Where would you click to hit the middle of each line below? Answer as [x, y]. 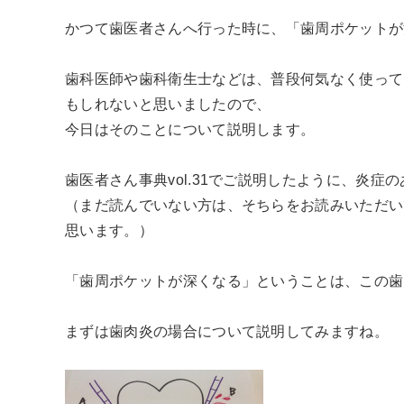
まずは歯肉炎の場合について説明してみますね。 [227, 331]
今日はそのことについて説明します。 [190, 129]
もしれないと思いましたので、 [168, 104]
